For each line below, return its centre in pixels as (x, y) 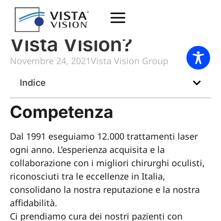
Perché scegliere (90, 24)
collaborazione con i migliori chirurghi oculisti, (107, 163)
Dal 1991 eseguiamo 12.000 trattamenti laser (104, 136)
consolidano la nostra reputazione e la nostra (105, 189)
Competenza (62, 112)
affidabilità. (34, 203)
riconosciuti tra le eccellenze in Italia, (88, 176)
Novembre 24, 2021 (50, 61)
